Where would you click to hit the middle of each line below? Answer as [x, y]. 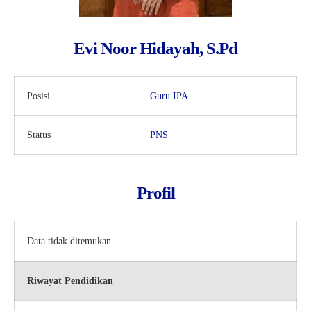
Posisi [39, 96]
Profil [155, 193]
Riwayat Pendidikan [70, 281]
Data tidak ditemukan [69, 242]
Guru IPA [169, 96]
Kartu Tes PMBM [62, 14]
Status [39, 135]
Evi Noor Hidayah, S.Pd [155, 49]
